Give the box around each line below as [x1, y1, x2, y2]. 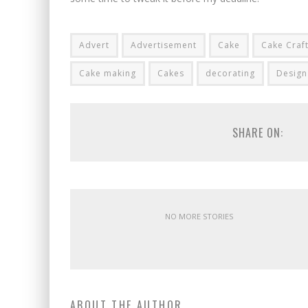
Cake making [79, 67, 136, 79]
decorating [206, 67, 255, 79]
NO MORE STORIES [165, 211, 233, 221]
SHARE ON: [232, 124, 283, 141]
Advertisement [131, 39, 197, 51]
